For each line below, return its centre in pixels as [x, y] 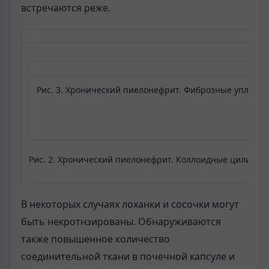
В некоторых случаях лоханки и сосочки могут [130, 204]
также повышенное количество [95, 239]
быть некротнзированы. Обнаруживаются [121, 222]
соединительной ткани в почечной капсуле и [128, 257]
